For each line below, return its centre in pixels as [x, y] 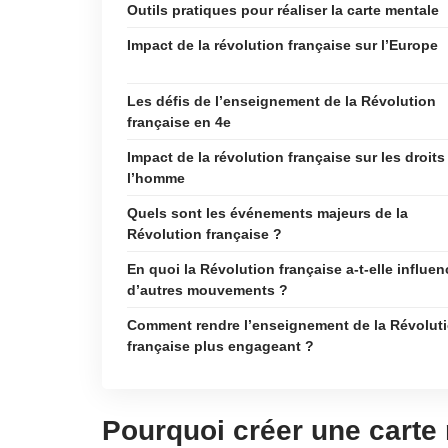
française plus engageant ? [220, 346]
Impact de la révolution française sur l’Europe [282, 45]
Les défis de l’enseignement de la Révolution [281, 101]
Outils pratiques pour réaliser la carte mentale [283, 10]
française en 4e [179, 122]
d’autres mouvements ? [207, 290]
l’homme [156, 178]
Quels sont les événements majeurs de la [267, 213]
